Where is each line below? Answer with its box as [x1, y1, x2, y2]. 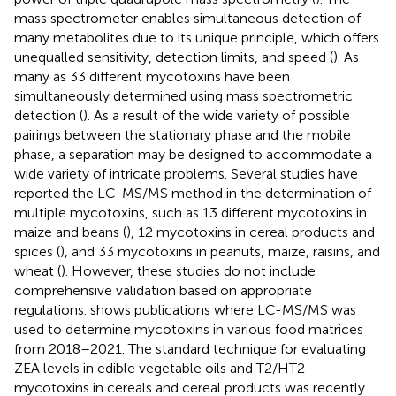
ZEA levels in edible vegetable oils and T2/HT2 [14, 359, 305, 377]
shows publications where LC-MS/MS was [90, 301, 356, 318]
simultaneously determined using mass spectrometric [14, 87, 353, 104]
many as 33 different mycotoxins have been [14, 67, 290, 85]
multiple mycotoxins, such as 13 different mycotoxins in [14, 203, 367, 221]
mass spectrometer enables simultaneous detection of [14, 9, 361, 27]
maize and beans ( [14, 223, 126, 240]
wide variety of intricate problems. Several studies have [14, 164, 358, 182]
